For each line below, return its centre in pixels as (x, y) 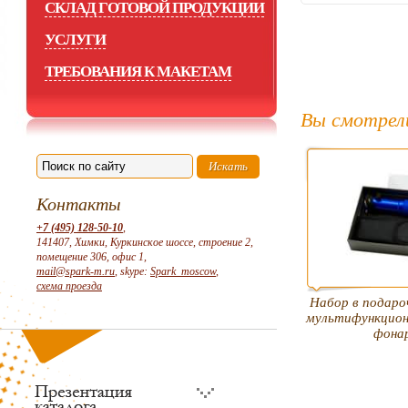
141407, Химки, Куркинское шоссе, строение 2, (145, 242)
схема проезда (69, 286)
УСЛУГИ (75, 40)
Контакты (79, 204)
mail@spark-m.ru (76, 271)
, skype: (133, 271)
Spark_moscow (183, 271)
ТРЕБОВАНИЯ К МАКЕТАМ (138, 71)
